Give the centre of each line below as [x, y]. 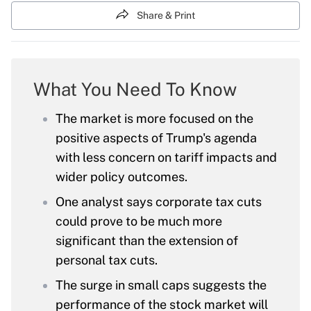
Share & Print [166, 15]
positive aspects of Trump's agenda [156, 138]
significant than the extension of [147, 241]
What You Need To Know [135, 90]
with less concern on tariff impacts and [166, 158]
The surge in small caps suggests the [161, 285]
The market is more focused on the [154, 119]
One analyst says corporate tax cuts [159, 202]
